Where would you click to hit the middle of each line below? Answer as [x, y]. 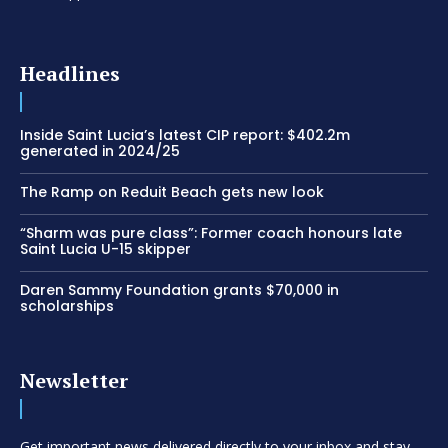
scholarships [67, 306]
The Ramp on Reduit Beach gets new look [172, 192]
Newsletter [74, 381]
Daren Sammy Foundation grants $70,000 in [179, 290]
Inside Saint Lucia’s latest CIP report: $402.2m [185, 135]
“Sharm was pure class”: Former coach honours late [211, 233]
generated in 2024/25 [100, 151]
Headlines [70, 74]
